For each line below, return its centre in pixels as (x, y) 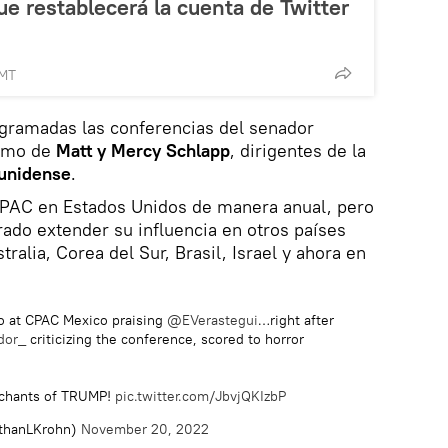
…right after (296, 319)
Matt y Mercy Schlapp (143, 150)
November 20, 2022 (145, 428)
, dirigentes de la (298, 150)
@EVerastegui (212, 319)
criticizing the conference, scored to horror (165, 338)
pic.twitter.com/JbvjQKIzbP (200, 395)
